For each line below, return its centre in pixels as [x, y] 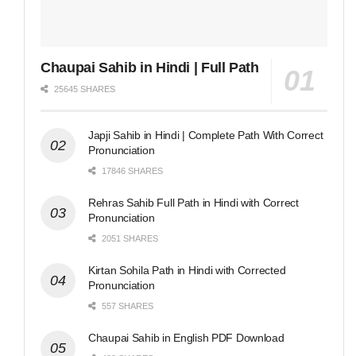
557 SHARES [126, 306]
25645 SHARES [83, 89]
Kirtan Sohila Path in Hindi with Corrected [187, 271]
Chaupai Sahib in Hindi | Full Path [150, 68]
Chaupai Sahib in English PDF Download [186, 338]
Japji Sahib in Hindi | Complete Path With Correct [206, 135]
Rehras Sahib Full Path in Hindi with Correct [193, 203]
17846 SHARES [131, 171]
